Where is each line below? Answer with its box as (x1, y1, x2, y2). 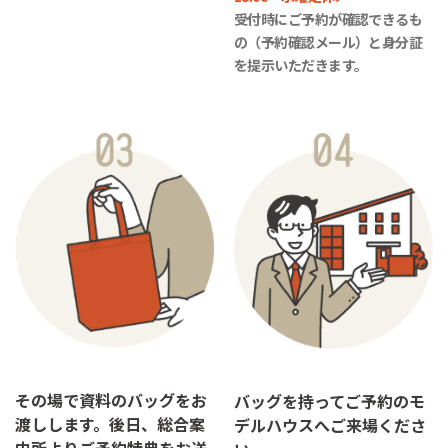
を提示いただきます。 (234, 54, 368, 75)
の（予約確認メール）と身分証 (234, 31, 423, 52)
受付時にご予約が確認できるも (234, 8, 423, 29)
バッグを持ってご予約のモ (234, 389, 425, 414)
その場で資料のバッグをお (15, 388, 207, 413)
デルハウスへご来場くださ (234, 413, 426, 438)
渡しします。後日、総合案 (15, 412, 205, 437)
